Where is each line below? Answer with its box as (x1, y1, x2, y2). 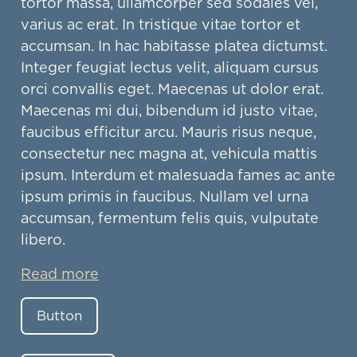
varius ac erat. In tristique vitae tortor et (21, 17, 300, 33)
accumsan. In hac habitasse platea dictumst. (21, 38, 328, 54)
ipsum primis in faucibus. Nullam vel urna (21, 189, 308, 205)
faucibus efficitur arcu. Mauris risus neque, (21, 124, 316, 140)
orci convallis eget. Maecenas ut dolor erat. (21, 81, 324, 97)
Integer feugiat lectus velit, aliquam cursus (21, 60, 319, 76)
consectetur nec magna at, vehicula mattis (21, 146, 317, 162)
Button (37, 308, 82, 324)
